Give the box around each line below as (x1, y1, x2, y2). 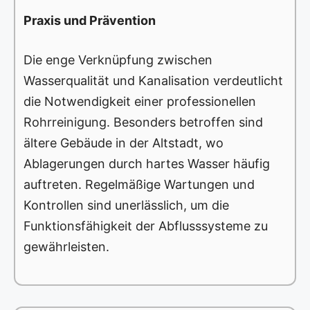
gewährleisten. (24, 239, 109, 255)
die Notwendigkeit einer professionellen (24, 94, 256, 109)
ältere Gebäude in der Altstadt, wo (24, 136, 224, 151)
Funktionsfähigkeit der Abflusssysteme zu (24, 219, 268, 234)
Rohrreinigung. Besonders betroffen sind (24, 115, 263, 130)
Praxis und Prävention (24, 13, 156, 28)
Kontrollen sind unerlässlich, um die (24, 198, 229, 213)
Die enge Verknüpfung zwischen (24, 53, 212, 68)
